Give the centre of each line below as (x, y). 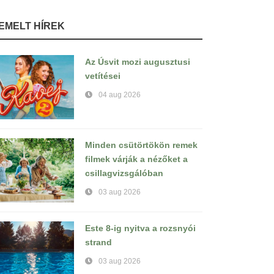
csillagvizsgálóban (124, 173)
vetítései (103, 76)
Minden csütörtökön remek (141, 145)
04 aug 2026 (120, 95)
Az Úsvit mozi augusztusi (138, 62)
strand (98, 242)
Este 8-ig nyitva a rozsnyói (140, 228)
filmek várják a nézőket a (136, 159)
